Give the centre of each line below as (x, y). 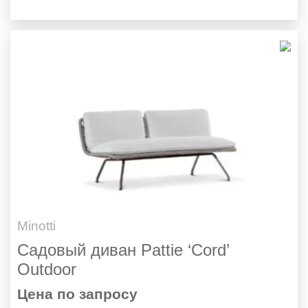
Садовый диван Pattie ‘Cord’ (123, 250)
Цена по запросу (77, 294)
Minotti (36, 225)
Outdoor (47, 269)
